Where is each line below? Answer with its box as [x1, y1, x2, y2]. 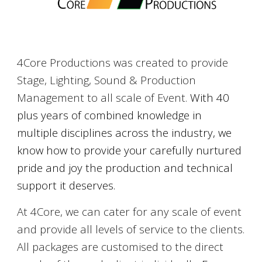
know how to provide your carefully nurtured [17, 142, 242, 157]
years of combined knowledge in [41, 107, 202, 122]
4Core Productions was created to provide [17, 54, 229, 70]
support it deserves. [17, 177, 119, 192]
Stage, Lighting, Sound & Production [17, 72, 196, 87]
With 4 [190, 89, 223, 105]
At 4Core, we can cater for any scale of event [17, 204, 242, 219]
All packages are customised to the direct [17, 239, 224, 254]
